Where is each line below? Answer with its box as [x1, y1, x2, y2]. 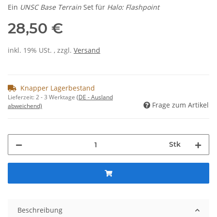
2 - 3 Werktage [36, 93, 77, 102]
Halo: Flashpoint [107, 2, 159, 12]
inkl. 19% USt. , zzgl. [8, 46, 74, 55]
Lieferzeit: [8, 93, 36, 102]
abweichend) [8, 102, 42, 110]
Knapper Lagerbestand [20, 83, 95, 93]
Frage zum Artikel [152, 100, 209, 110]
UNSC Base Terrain [20, 2, 83, 12]
